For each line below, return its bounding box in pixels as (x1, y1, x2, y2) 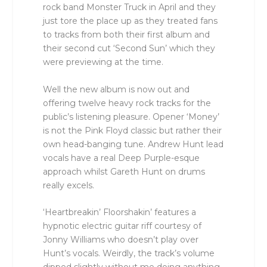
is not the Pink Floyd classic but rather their (43, 125, 222, 136)
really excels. (43, 179, 95, 191)
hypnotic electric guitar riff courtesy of (43, 220, 202, 231)
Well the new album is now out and (43, 83, 190, 95)
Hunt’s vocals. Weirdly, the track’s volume (43, 247, 215, 259)
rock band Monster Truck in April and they (43, 2, 216, 13)
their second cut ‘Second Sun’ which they (43, 43, 216, 54)
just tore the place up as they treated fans (43, 15, 218, 27)
